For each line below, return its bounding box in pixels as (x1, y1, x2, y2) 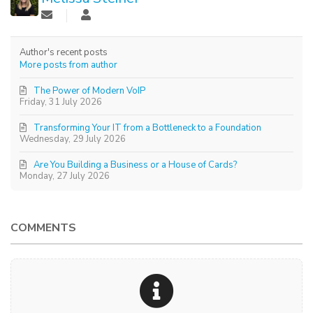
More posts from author (20, 59, 118, 72)
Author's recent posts (20, 46, 108, 59)
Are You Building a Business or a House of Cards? (34, 159, 238, 172)
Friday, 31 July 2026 (20, 96, 103, 109)
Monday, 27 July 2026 (20, 170, 110, 183)
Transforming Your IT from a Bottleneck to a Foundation (34, 122, 262, 135)
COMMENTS (10, 220, 76, 236)
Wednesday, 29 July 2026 (20, 133, 126, 146)
